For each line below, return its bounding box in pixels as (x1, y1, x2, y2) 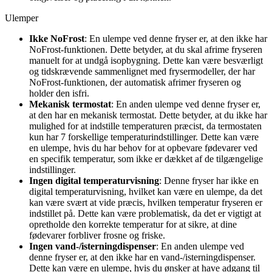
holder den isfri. (29, 87, 89, 98)
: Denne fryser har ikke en (159, 175, 259, 186)
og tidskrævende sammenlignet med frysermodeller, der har (29, 66, 255, 76)
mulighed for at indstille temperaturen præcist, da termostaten (29, 120, 262, 131)
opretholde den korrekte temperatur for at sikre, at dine (29, 219, 237, 229)
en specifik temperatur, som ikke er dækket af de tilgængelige (29, 153, 263, 164)
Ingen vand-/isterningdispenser (29, 240, 156, 251)
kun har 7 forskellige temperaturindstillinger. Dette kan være (29, 131, 259, 142)
